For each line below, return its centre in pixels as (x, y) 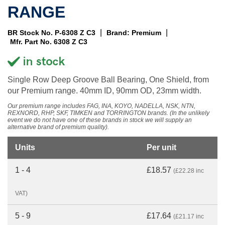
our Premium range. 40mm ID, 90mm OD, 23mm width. (104, 91)
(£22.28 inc (189, 171)
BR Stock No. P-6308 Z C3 (51, 33)
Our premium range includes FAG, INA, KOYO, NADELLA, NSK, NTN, (101, 106)
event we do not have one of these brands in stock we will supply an (100, 120)
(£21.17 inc (189, 216)
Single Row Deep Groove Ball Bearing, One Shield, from (108, 80)
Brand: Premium (134, 33)
